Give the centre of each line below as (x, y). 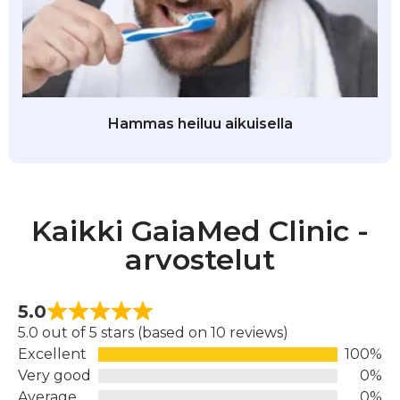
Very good (54, 376)
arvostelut (200, 260)
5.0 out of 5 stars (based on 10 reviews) (153, 333)
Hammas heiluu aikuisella (200, 124)
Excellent (52, 354)
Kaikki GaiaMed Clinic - (200, 231)
